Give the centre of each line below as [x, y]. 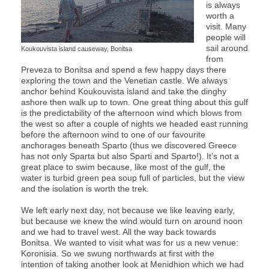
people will [226, 37]
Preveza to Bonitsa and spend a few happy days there [124, 69]
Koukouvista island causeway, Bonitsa [77, 48]
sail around [227, 48]
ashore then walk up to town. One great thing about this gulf [134, 102]
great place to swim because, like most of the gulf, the [123, 167]
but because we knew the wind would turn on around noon [132, 221]
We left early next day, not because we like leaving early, [128, 210]
